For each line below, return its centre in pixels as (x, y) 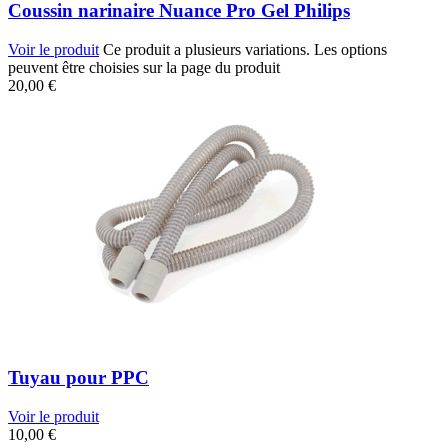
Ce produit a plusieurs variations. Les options (245, 49)
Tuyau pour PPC (78, 378)
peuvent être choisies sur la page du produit (144, 67)
